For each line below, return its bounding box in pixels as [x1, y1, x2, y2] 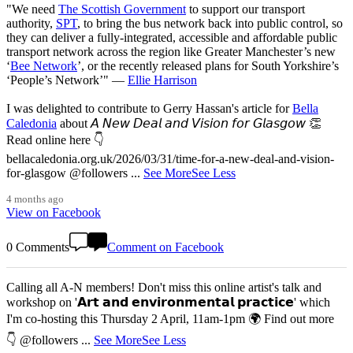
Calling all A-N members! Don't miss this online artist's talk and [6, 281, 321, 295]
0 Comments [6, 240, 69, 255]
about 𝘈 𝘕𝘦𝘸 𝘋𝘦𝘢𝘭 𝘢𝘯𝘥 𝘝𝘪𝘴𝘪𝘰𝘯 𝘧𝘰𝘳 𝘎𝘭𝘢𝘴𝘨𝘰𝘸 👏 [57, 117, 321, 131]
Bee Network [10, 59, 77, 73]
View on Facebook [6, 206, 101, 220]
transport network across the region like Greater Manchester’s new [6, 45, 336, 59]
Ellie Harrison [128, 73, 197, 87]
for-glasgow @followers [6, 166, 131, 180]
